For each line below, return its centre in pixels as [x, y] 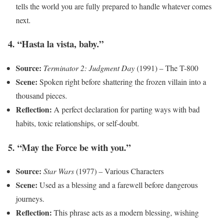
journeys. [30, 199]
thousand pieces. [41, 95]
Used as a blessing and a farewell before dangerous [118, 185]
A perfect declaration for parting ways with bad [126, 109]
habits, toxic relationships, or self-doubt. [77, 123]
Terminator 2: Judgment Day [89, 68]
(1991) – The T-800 [166, 68]
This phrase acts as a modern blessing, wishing [125, 213]
